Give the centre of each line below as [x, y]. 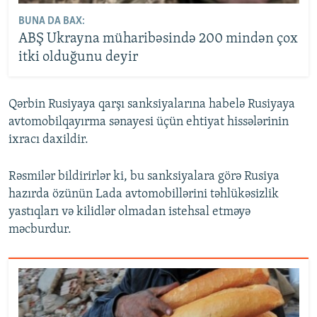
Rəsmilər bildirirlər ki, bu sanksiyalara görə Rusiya [144, 176]
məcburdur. [40, 229]
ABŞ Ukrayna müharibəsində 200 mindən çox [158, 39]
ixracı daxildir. [48, 139]
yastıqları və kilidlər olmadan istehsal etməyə [129, 212]
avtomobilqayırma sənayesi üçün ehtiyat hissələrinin [149, 122]
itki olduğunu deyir [78, 57]
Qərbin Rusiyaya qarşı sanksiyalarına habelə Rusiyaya [152, 104]
